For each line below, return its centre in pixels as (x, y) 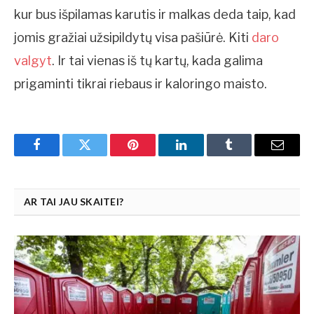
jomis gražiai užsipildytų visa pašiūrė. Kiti (133, 38)
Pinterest (154, 155)
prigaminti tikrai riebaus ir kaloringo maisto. (141, 84)
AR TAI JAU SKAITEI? (74, 202)
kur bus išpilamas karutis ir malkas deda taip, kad (155, 15)
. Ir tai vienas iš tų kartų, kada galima (157, 61)
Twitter (102, 155)
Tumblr (247, 155)
